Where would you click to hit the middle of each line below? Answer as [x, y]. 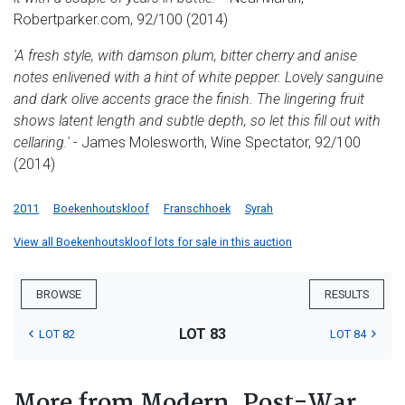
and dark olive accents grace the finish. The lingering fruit [189, 99]
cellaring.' [42, 142]
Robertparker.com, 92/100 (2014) [121, 19]
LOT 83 [202, 334]
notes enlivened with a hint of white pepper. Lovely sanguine [198, 77]
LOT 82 [57, 334]
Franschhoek [197, 208]
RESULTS [347, 294]
